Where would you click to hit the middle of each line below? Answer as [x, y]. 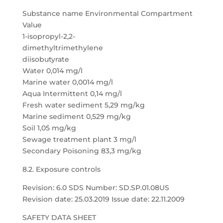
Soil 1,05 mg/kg [49, 128]
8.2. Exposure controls [61, 169]
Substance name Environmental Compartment [107, 13]
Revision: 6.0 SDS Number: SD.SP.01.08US [96, 188]
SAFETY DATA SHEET [59, 218]
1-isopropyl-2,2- [49, 36]
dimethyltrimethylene [62, 48]
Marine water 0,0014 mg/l [67, 82]
